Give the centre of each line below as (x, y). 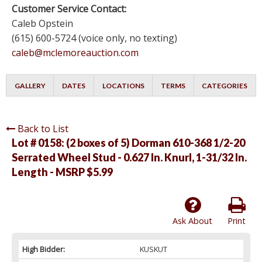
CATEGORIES (225, 86)
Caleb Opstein (42, 24)
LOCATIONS (123, 86)
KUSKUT (153, 249)
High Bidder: (44, 249)
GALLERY (30, 86)
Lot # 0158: (39, 143)
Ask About (192, 221)
